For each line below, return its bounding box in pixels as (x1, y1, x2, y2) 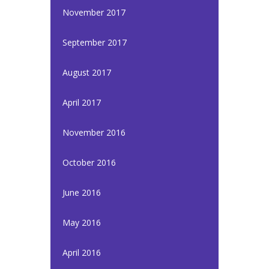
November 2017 (62, 7, 125, 18)
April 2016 (62, 247, 101, 258)
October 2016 (62, 157, 116, 168)
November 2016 (62, 127, 125, 138)
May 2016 (62, 217, 101, 228)
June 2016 (62, 187, 101, 198)
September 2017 (62, 37, 127, 48)
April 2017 (62, 97, 101, 108)
